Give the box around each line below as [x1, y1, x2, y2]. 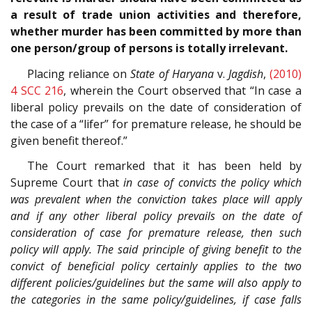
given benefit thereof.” [10, 132, 127, 148]
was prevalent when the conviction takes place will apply [10, 192, 302, 208]
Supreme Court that [10, 175, 124, 191]
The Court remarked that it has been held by [27, 158, 302, 174]
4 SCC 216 [10, 82, 64, 98]
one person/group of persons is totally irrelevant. [10, 40, 288, 56]
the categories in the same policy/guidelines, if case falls [10, 292, 302, 308]
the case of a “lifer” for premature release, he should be [10, 116, 302, 132]
